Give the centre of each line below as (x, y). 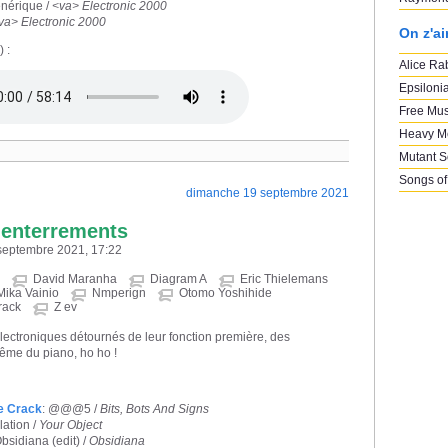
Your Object (70, 424)
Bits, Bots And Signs (154, 408)
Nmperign (119, 292)
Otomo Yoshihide (225, 292)
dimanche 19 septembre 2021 (267, 192)
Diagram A (178, 278)
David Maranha (75, 278)
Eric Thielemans (284, 278)
